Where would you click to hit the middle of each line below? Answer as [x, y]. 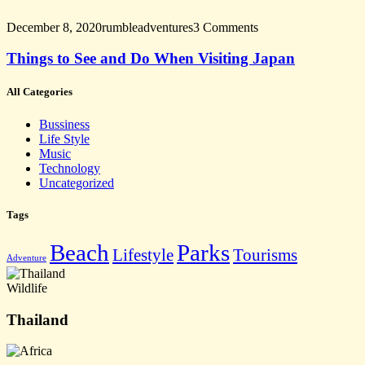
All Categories [40, 92]
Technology [70, 168]
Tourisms [265, 255]
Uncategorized [77, 182]
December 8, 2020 [54, 27]
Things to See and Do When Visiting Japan [151, 59]
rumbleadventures [147, 27]
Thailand [37, 319]
